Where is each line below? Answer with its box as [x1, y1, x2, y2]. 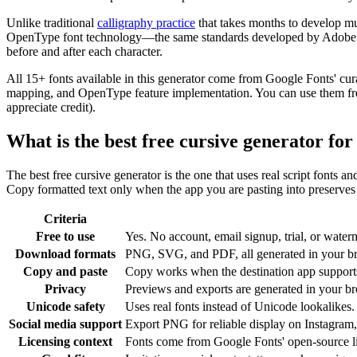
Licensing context [18, 334, 112, 348]
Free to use [36, 229, 95, 243]
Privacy [45, 281, 86, 296]
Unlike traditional [6, 15, 94, 29]
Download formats [15, 246, 116, 261]
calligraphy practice [97, 15, 195, 29]
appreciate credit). [6, 100, 96, 114]
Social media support [9, 316, 122, 331]
